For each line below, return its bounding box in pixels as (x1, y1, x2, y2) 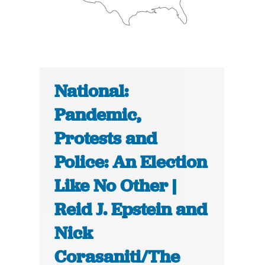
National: (54, 80, 129, 103)
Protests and (54, 127, 157, 150)
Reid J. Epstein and (54, 198, 208, 221)
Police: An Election (54, 151, 208, 174)
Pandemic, (54, 104, 141, 127)
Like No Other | (54, 174, 177, 198)
